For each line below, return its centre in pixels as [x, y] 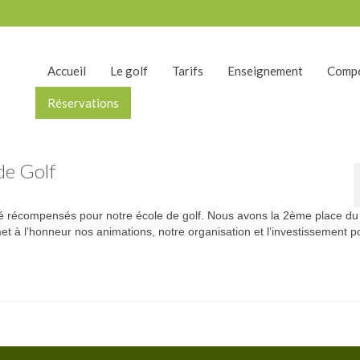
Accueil [66, 71]
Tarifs [187, 71]
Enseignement [265, 71]
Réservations [83, 103]
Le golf [129, 71]
